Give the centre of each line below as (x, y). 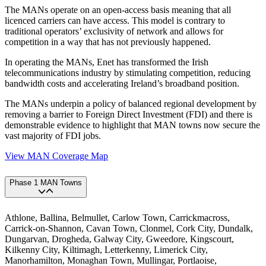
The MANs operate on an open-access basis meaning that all (118, 10)
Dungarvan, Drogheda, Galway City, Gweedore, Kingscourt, (119, 239)
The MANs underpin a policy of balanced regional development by (131, 104)
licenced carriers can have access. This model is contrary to (115, 21)
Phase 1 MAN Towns (46, 183)
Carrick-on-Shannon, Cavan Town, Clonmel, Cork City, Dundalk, (129, 229)
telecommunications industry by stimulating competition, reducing (128, 73)
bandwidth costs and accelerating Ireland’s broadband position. (122, 84)
